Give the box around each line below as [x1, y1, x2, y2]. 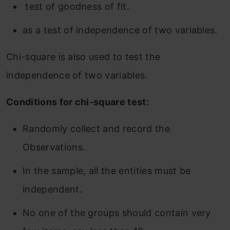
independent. [23, 184, 82, 195]
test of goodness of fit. [23, 1, 129, 12]
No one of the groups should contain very [23, 207, 211, 219]
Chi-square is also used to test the [6, 51, 161, 63]
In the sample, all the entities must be [23, 165, 191, 177]
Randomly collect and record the [23, 123, 170, 135]
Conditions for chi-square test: [6, 97, 149, 108]
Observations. [23, 142, 86, 153]
